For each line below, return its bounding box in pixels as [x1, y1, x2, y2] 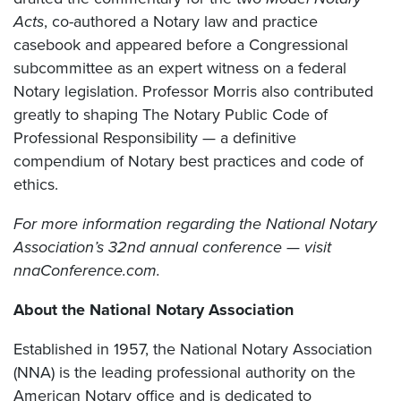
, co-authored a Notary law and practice [44, 11, 318, 31]
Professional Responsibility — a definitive [13, 127, 296, 148]
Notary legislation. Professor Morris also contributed [13, 81, 373, 101]
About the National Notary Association [13, 299, 294, 320]
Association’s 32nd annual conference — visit [13, 236, 331, 257]
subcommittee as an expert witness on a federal [13, 57, 346, 78]
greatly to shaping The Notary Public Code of [13, 104, 328, 124]
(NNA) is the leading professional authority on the [13, 362, 355, 382]
